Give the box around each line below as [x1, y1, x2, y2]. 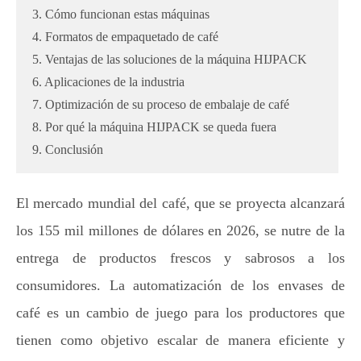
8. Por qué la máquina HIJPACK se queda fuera [32, 120, 276, 134]
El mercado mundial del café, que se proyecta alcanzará [16, 195, 345, 211]
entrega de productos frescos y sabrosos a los [16, 250, 345, 266]
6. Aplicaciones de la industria [32, 75, 185, 89]
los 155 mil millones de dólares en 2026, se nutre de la [16, 222, 345, 239]
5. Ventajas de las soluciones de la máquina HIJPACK [32, 52, 307, 66]
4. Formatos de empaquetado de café [32, 30, 218, 44]
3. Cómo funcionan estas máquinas [32, 7, 210, 21]
